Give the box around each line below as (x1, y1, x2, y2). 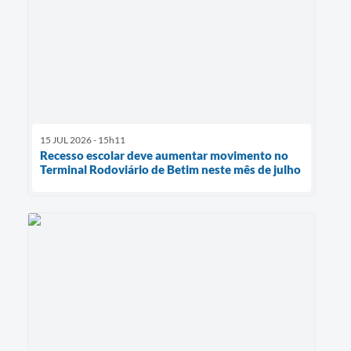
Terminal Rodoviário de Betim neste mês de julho (40, 161, 301, 176)
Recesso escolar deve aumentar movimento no (40, 147, 288, 162)
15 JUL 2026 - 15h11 (40, 133, 125, 146)
